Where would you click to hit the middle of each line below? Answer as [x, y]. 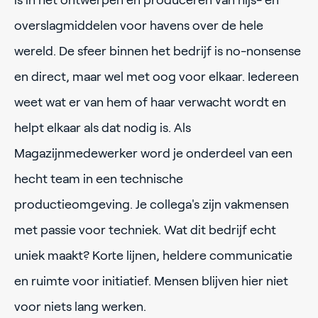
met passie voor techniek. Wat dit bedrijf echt [145, 230]
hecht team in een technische [99, 179]
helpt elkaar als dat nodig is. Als [103, 127]
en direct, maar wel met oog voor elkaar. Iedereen [157, 76]
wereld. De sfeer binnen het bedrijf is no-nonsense [158, 51]
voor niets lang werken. [80, 306]
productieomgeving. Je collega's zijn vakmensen [152, 204]
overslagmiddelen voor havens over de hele [139, 25]
